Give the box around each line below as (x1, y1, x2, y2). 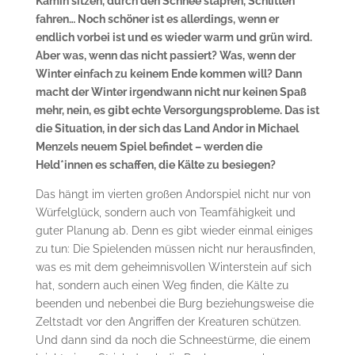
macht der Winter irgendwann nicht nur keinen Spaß (35, 85, 307, 98)
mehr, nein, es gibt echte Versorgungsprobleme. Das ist (35, 103, 319, 116)
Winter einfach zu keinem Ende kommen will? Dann (35, 67, 302, 80)
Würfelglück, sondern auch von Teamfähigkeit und (35, 205, 296, 219)
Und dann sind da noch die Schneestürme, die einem (35, 333, 311, 346)
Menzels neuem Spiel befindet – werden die (35, 139, 262, 153)
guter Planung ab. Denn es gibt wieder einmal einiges (35, 223, 313, 237)
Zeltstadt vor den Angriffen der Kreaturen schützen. (35, 315, 301, 328)
